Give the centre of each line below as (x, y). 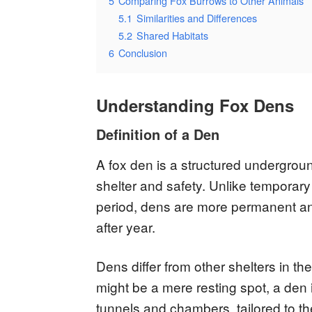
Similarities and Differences (197, 18)
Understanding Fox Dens (195, 105)
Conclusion (143, 53)
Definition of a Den (158, 134)
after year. (126, 227)
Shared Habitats (172, 35)
